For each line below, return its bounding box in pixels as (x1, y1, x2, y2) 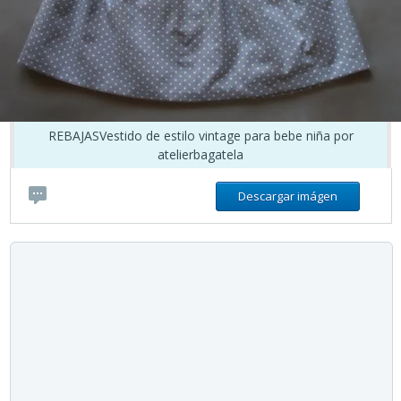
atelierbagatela (158, 146, 243, 164)
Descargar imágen (237, 188, 337, 205)
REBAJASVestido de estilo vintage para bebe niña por (47, 127, 354, 145)
